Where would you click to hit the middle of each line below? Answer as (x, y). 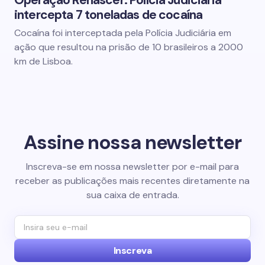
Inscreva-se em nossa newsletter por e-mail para (132, 166)
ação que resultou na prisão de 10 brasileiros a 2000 (129, 47)
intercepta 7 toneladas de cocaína (109, 15)
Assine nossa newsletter (132, 142)
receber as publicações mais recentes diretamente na (132, 180)
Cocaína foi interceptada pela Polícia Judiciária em (123, 33)
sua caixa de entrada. (132, 195)
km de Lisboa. (43, 61)
